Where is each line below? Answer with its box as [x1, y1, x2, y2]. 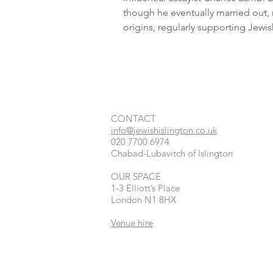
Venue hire [111, 217, 153, 229]
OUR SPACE [111, 171, 161, 182]
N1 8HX [144, 194, 176, 205]
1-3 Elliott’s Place [111, 182, 180, 194]
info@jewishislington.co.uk [111, 124, 217, 136]
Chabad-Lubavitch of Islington [111, 147, 233, 159]
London [111, 194, 144, 205]
